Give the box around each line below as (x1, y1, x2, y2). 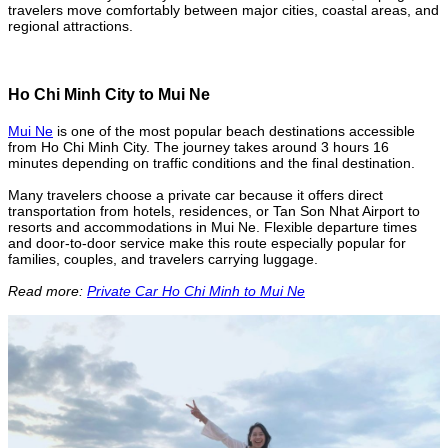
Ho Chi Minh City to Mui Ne (8, 86, 210, 104)
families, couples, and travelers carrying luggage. (8, 251, 318, 268)
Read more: (8, 283, 87, 300)
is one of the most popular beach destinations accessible (53, 123, 415, 140)
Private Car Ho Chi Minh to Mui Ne (87, 283, 305, 300)
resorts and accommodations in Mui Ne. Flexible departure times (8, 219, 417, 236)
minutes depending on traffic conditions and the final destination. (8, 155, 415, 172)
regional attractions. (8, 17, 133, 34)
